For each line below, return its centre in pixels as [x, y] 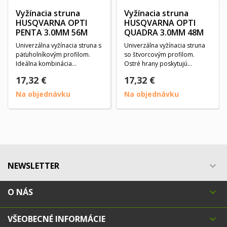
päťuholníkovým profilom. [53, 55]
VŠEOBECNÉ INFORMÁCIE [56, 219]
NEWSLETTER [33, 166]
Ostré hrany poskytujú [156, 64]
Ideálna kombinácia [44, 64]
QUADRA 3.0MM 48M [164, 33]
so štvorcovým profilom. [159, 55]
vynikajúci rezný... [149, 73]
